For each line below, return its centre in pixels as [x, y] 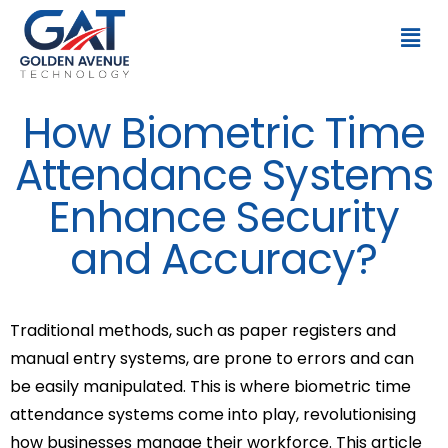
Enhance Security [224, 217]
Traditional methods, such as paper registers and [203, 330]
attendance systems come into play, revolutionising [213, 414]
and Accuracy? [224, 259]
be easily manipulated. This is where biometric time [210, 386]
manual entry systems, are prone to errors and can [212, 358]
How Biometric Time [224, 133]
